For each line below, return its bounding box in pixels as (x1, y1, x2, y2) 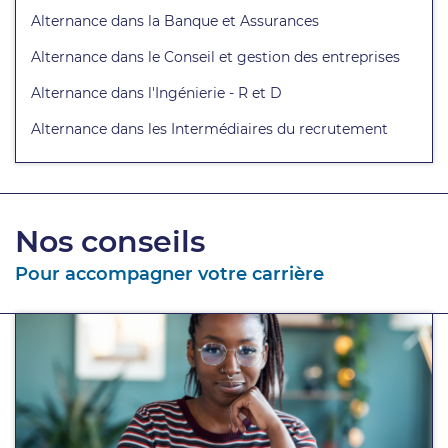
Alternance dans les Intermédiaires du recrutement (31, 120, 388, 139)
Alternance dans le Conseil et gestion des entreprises (31, 48, 400, 67)
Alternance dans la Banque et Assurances (31, 12, 319, 31)
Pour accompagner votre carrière (15, 263, 324, 286)
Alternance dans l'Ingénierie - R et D (31, 84, 282, 103)
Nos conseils (15, 223, 205, 261)
